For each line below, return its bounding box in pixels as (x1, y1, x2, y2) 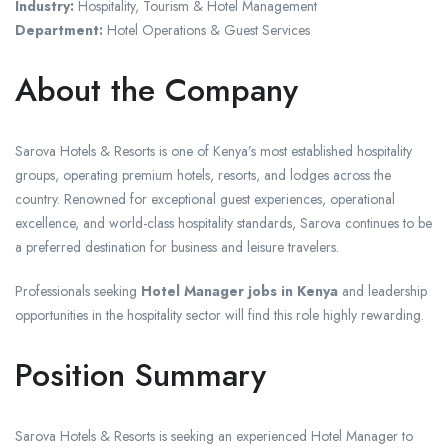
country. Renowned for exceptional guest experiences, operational (15, 189, 395, 210)
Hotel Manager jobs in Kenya (141, 281, 338, 302)
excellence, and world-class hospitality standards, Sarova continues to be (15, 213, 432, 234)
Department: (15, 20, 103, 41)
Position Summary (15, 352, 266, 399)
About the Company (15, 67, 298, 114)
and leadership (338, 281, 427, 302)
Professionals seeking (15, 281, 141, 302)
